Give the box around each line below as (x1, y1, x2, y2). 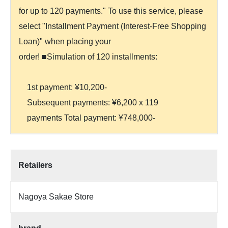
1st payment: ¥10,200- (19, 82, 107, 92)
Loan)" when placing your (19, 37, 111, 46)
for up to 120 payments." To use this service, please (19, 6, 203, 15)
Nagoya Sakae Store (18, 192, 94, 201)
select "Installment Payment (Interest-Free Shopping (19, 21, 206, 31)
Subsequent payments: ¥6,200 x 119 (19, 98, 158, 107)
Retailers (18, 160, 52, 169)
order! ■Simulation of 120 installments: (19, 52, 157, 61)
